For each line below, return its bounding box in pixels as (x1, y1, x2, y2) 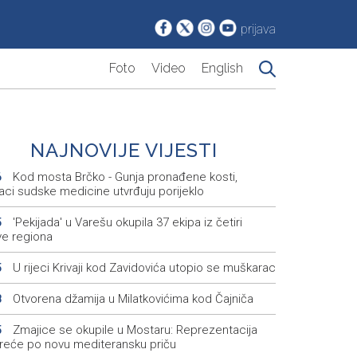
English (202, 61, 243, 76)
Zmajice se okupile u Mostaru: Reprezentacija (9, 323, 257, 338)
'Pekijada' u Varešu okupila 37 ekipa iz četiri (9, 215, 242, 230)
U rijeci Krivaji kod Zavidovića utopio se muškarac (9, 261, 276, 276)
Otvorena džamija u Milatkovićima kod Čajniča (9, 292, 253, 307)
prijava (241, 22, 276, 37)
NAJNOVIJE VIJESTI (30, 139, 218, 163)
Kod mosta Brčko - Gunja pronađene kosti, (9, 170, 237, 185)
